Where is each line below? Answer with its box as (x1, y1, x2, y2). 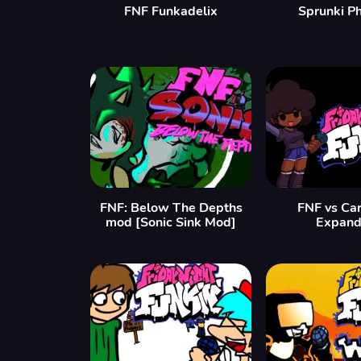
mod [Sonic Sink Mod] (106, 214, 236, 231)
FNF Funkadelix (124, 2, 218, 20)
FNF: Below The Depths (99, 199, 243, 217)
